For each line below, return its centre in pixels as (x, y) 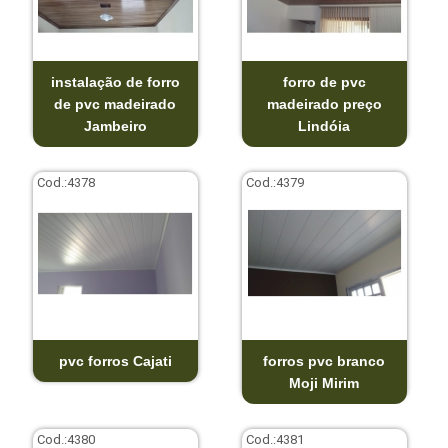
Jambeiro (115, 125)
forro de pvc (324, 81)
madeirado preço (324, 103)
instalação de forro (115, 81)
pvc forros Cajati (115, 360)
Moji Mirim (324, 382)
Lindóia (324, 125)
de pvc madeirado (115, 103)
